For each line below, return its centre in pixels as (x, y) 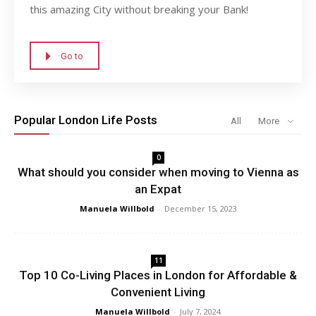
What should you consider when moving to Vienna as (158, 172)
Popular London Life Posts (86, 120)
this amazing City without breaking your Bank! (139, 10)
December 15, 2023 (200, 209)
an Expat (158, 189)
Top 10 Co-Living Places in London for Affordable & (158, 275)
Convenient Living (158, 292)
